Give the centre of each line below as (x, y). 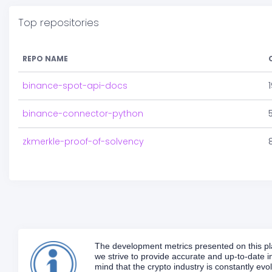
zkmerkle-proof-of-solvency (83, 141)
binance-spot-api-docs (75, 86)
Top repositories (59, 22)
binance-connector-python (83, 114)
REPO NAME (45, 59)
